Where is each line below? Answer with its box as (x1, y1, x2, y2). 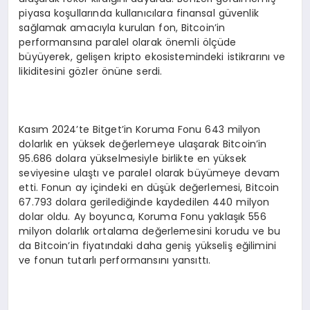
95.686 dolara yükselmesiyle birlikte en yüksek (19, 151, 246, 165)
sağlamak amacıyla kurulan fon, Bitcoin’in (19, 20, 226, 35)
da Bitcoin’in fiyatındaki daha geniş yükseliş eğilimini (19, 238, 276, 253)
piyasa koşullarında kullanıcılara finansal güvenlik (19, 6, 259, 20)
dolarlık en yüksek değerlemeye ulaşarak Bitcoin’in (19, 136, 267, 151)
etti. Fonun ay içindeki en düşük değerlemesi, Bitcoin (19, 180, 280, 194)
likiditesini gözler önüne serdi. (19, 64, 163, 78)
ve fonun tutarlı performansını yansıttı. (19, 253, 211, 267)
